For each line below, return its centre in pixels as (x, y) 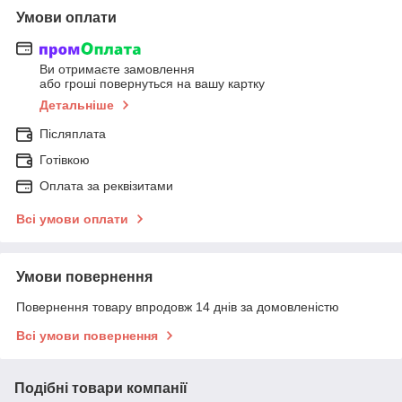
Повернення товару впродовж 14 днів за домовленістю (178, 307)
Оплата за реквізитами (106, 186)
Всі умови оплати (72, 219)
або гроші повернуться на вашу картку (152, 84)
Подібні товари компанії (101, 389)
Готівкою (65, 160)
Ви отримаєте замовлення (117, 70)
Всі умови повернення (87, 336)
